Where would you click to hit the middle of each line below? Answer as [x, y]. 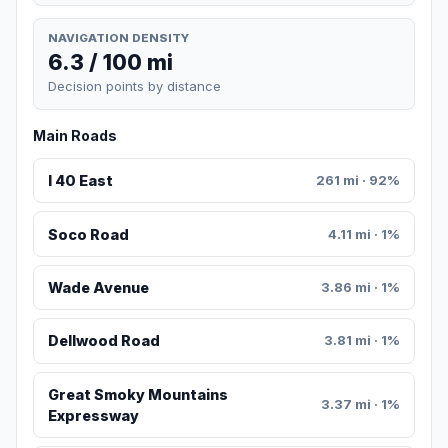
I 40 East [80, 181]
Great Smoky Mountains [137, 394]
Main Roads [75, 136]
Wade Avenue [98, 288]
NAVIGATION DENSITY [118, 37]
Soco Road [88, 234]
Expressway [93, 415]
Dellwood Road [103, 341]
